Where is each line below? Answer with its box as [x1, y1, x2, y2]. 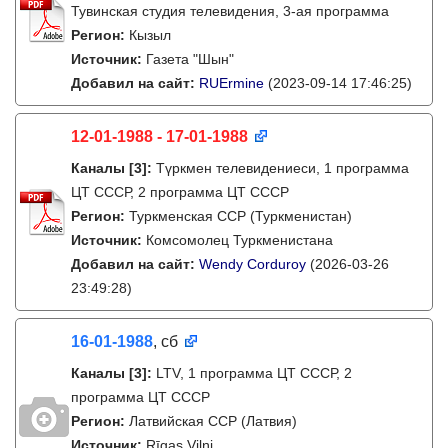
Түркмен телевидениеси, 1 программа [156, 160, 409, 176]
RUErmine [199, 75, 264, 91]
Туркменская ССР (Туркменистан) [129, 208, 352, 224]
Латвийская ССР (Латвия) [129, 413, 297, 429]
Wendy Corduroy [199, 256, 306, 272]
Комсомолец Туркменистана [146, 232, 333, 248]
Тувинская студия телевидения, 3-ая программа [71, 3, 389, 19]
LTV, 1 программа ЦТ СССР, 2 [156, 365, 352, 381]
